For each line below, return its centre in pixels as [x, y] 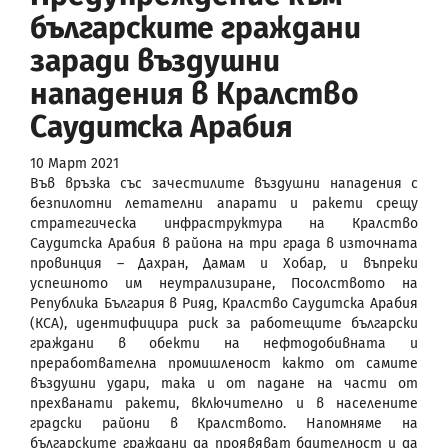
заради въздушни [155, 60]
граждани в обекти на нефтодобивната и [224, 343]
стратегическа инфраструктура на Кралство [224, 223]
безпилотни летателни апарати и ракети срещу [224, 203]
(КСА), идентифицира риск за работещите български [224, 323]
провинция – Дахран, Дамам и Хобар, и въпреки [224, 263]
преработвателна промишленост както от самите [224, 363]
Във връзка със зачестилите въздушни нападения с [224, 183]
